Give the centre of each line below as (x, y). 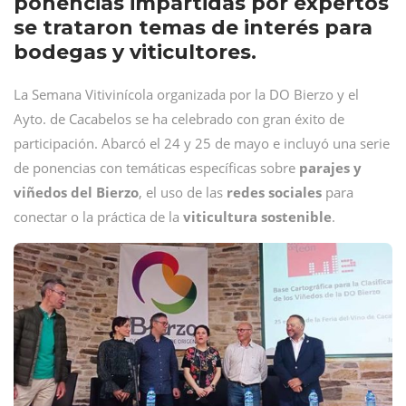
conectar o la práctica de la (98, 217)
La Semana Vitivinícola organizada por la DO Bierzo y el (186, 94)
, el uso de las (183, 192)
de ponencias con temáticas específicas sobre (156, 168)
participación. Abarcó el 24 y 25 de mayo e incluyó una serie (202, 143)
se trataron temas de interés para (193, 28)
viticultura (220, 217)
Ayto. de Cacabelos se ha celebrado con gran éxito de (179, 119)
